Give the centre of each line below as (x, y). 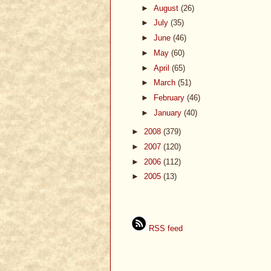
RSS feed (165, 228)
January (168, 113)
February (170, 98)
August (167, 8)
